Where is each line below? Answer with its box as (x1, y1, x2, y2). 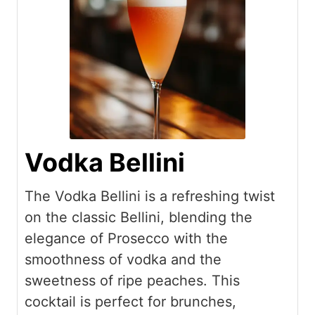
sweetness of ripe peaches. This (25, 271, 240, 289)
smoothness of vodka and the (25, 250, 221, 268)
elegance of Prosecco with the (25, 229, 228, 247)
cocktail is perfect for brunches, (25, 292, 236, 310)
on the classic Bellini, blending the (25, 208, 252, 226)
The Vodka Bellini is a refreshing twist (25, 187, 275, 205)
